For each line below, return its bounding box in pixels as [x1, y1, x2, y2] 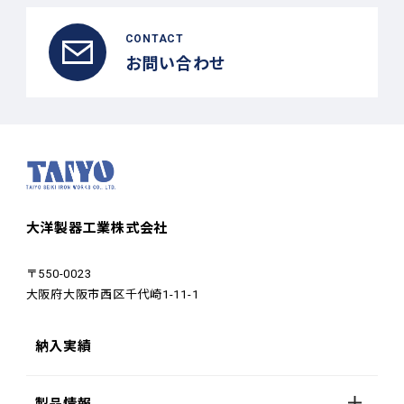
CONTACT [124, 32, 184, 46]
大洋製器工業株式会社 [25, 219, 169, 236]
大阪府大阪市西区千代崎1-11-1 [25, 287, 199, 301]
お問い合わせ [124, 54, 227, 74]
